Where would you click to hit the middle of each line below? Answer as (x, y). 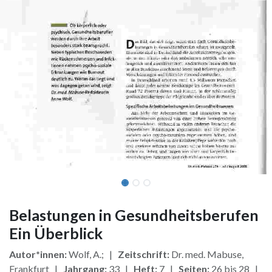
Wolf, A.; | (92, 254)
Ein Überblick (56, 233)
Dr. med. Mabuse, (206, 254)
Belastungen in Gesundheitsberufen (134, 215)
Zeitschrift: (144, 254)
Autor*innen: (38, 254)
